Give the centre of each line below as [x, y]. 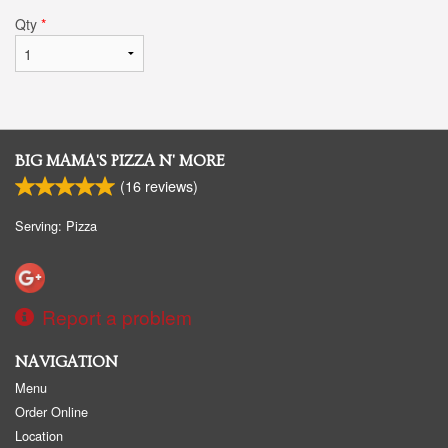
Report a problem [117, 316]
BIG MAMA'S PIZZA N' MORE [120, 160]
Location [39, 435]
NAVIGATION [66, 361]
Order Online [51, 411]
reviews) [169, 185]
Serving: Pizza [56, 225]
